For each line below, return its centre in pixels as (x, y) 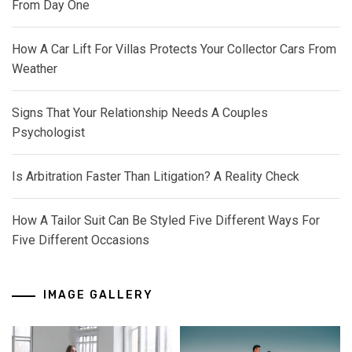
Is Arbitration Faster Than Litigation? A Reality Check (156, 177)
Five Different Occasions (81, 240)
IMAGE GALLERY (98, 295)
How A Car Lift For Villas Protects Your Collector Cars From (174, 49)
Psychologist (48, 133)
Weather (35, 69)
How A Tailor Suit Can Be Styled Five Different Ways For (166, 221)
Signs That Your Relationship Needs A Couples (140, 113)
